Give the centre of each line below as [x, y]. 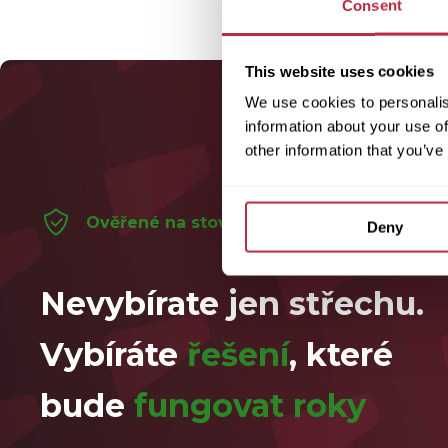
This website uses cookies [339, 71]
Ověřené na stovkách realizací [216, 222]
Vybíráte [113, 354]
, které [341, 354]
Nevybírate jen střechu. [232, 303]
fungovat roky [250, 405]
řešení [238, 354]
